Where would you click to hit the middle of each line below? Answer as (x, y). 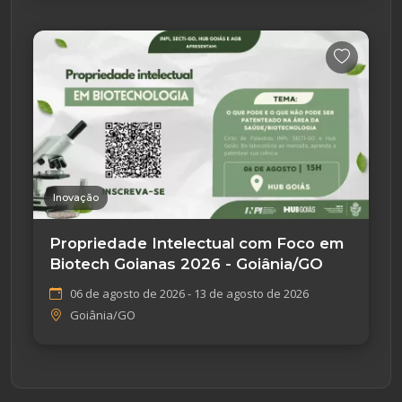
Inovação (76, 198)
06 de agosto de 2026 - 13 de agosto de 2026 (189, 294)
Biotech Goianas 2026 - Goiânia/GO (186, 264)
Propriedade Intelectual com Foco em (197, 244)
